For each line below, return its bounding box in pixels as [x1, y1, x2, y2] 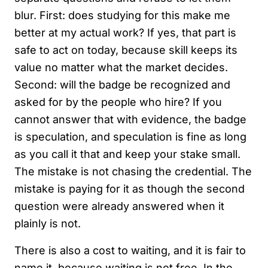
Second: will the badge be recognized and [14, 78, 230, 91]
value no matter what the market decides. [14, 60, 228, 74]
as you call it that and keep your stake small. [14, 147, 240, 160]
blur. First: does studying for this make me [14, 8, 230, 22]
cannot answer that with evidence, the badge [14, 112, 246, 126]
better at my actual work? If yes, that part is [14, 26, 236, 39]
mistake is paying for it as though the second [14, 182, 245, 195]
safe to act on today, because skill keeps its [14, 43, 237, 56]
